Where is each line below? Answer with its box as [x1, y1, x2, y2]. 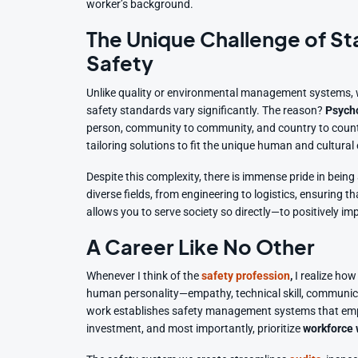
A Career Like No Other [86, 233, 316, 260]
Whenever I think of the [86, 269, 200, 284]
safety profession [201, 269, 291, 284]
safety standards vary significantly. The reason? [86, 103, 326, 117]
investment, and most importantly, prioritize [86, 322, 304, 336]
